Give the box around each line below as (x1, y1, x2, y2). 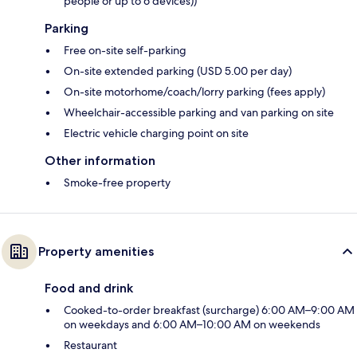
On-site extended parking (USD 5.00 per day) (64, 64, 292, 79)
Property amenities (38, 244, 154, 260)
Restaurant (64, 338, 117, 353)
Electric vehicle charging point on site (64, 126, 249, 141)
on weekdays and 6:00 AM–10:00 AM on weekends (64, 317, 320, 332)
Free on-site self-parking (64, 43, 186, 58)
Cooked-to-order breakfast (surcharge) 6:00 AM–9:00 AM (64, 303, 355, 318)
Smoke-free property (64, 175, 171, 190)
